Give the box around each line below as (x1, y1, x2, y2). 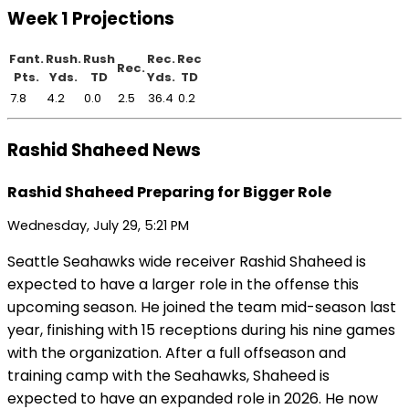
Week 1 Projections (7, 5, 174, 31)
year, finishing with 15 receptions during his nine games (7, 320, 395, 341)
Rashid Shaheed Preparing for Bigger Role (7, 181, 331, 203)
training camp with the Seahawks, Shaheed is (7, 365, 330, 387)
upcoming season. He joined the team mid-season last (7, 297, 396, 319)
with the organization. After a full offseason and (7, 342, 346, 364)
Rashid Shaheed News (7, 138, 201, 163)
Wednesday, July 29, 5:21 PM (7, 216, 189, 236)
